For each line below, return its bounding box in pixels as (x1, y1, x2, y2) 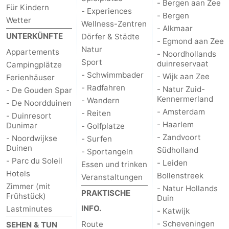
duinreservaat (156, 58, 209, 68)
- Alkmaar (156, 23, 193, 33)
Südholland (156, 145, 198, 155)
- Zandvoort (156, 132, 201, 142)
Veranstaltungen (81, 172, 143, 182)
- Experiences (81, 6, 132, 16)
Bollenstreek (156, 170, 203, 180)
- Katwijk (156, 205, 190, 216)
